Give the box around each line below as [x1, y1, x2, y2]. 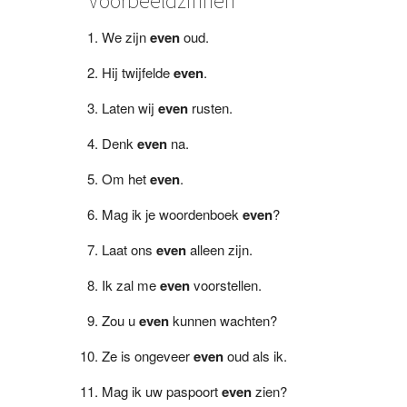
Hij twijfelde [102, 62, 174, 82]
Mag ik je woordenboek [102, 203, 243, 223]
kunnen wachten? [169, 310, 277, 330]
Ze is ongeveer [102, 345, 194, 365]
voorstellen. [190, 274, 262, 294]
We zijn [102, 26, 150, 46]
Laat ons [102, 239, 156, 259]
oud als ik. [223, 345, 287, 365]
